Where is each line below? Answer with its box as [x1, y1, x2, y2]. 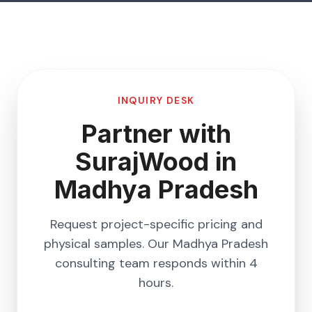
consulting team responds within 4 [54, 255, 258, 272]
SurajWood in [75, 146, 237, 177]
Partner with [81, 118, 231, 149]
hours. [139, 274, 173, 291]
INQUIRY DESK [117, 94, 195, 107]
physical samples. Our [44, 235, 173, 252]
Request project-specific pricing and [49, 216, 263, 233]
